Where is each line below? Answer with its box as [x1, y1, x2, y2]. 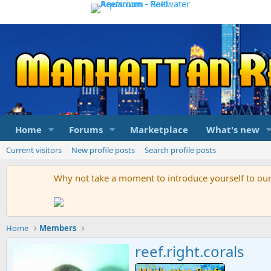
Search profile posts [145, 145, 216, 155]
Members [39, 223, 77, 233]
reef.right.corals [135, 241, 244, 262]
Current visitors [6, 145, 62, 155]
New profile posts [71, 145, 135, 155]
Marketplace [129, 123, 188, 135]
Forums [68, 123, 103, 135]
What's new [206, 123, 260, 135]
